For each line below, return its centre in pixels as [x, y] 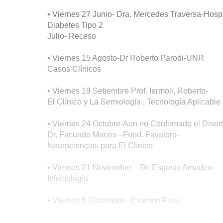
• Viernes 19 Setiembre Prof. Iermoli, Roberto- [128, 91]
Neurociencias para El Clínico [100, 146]
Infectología [68, 178]
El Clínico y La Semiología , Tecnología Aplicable [134, 102]
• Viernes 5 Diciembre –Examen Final [114, 200]
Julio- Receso [72, 36]
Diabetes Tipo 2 [75, 25]
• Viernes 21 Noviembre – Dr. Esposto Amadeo [130, 167]
